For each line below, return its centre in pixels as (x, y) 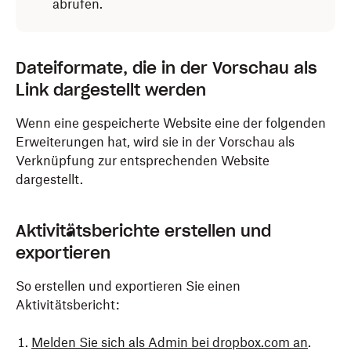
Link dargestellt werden (111, 90)
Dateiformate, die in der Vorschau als (166, 68)
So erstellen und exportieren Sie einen (128, 286)
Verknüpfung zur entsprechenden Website (143, 161)
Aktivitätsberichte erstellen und (143, 231)
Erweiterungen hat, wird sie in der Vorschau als (155, 142)
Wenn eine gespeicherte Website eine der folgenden (171, 123)
